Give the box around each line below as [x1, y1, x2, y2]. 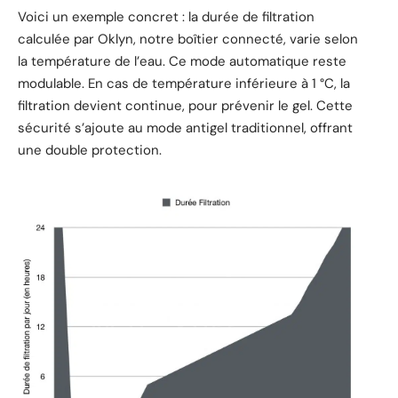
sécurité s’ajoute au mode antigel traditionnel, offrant [18, 118, 353, 137]
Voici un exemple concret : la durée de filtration [18, 7, 314, 26]
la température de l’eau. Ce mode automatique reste [18, 52, 346, 70]
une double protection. [18, 140, 162, 159]
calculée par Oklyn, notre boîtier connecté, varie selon [18, 29, 358, 48]
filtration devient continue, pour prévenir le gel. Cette [18, 96, 353, 115]
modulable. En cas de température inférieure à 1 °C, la [18, 74, 350, 92]
